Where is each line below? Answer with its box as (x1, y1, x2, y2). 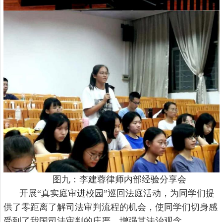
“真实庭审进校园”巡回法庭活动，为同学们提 (37, 188, 215, 198)
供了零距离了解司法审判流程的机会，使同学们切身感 (3, 202, 218, 212)
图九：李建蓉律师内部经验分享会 (53, 174, 186, 184)
